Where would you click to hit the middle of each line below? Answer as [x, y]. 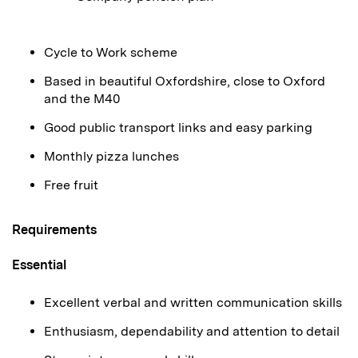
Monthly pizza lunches [111, 156]
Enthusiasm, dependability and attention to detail [192, 331]
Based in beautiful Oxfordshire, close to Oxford [185, 81]
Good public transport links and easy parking [178, 127]
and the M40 [82, 99]
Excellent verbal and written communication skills [193, 302]
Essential [39, 265]
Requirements [54, 230]
